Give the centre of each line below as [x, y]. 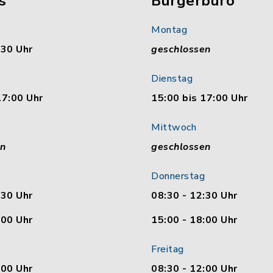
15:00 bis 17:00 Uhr [200, 98]
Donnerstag [178, 176]
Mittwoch [174, 127]
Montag [169, 30]
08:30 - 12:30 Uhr [194, 196]
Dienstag [172, 79]
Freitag [168, 249]
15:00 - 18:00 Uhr [194, 220]
